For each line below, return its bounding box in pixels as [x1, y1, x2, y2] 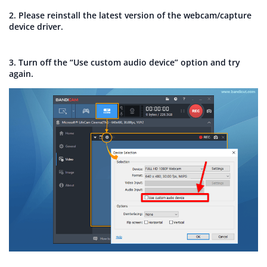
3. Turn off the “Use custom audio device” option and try [9, 57, 240, 69]
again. [9, 68, 33, 80]
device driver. [9, 21, 63, 33]
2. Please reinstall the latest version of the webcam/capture [9, 10, 252, 21]
